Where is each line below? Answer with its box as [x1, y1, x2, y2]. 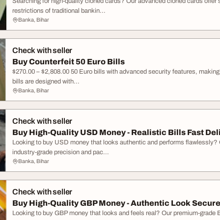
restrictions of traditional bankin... [12, 7, 106, 14]
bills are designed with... [12, 78, 80, 85]
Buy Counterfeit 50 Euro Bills [12, 57, 125, 66]
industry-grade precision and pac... [12, 149, 109, 156]
